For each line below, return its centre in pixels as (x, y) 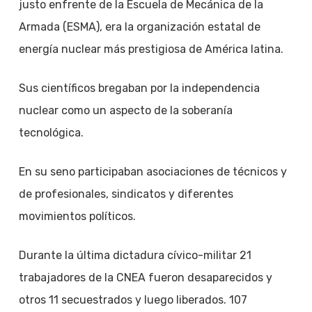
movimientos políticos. (77, 216)
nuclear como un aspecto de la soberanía (125, 110)
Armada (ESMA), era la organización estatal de (139, 27)
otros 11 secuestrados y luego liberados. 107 (133, 300)
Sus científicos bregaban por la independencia (139, 88)
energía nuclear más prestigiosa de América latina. (151, 49)
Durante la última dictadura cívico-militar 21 (135, 255)
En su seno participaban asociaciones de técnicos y (153, 172)
